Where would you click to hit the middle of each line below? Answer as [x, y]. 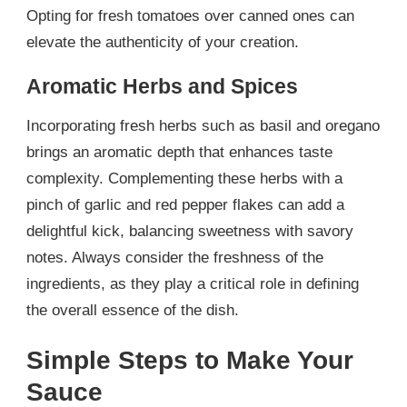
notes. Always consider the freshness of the [175, 257]
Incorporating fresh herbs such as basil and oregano [203, 125]
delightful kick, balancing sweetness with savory [190, 231]
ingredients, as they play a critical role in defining [193, 283]
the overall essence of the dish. [133, 310]
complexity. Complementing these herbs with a [184, 178]
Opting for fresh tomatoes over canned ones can [190, 15]
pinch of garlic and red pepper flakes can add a [185, 204]
